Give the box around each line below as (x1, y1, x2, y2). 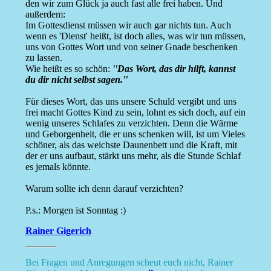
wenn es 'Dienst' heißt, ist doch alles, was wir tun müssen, (25, 31, 246, 42)
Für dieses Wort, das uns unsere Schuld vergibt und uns (25, 96, 237, 107)
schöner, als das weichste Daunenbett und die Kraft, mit (25, 140, 237, 151)
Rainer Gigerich (25, 226, 91, 237)
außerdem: (25, 9, 65, 20)
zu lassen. (25, 53, 62, 64)
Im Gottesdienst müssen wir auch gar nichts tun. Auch (25, 20, 231, 31)
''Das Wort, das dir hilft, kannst (112, 64, 235, 74)
